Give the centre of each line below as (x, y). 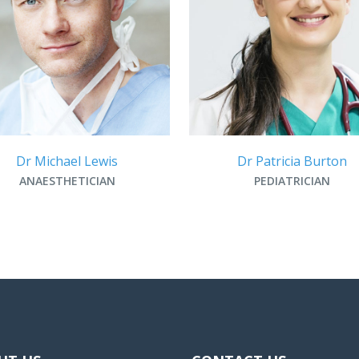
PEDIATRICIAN (292, 180)
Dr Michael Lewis (67, 161)
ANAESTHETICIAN (67, 180)
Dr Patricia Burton (292, 161)
